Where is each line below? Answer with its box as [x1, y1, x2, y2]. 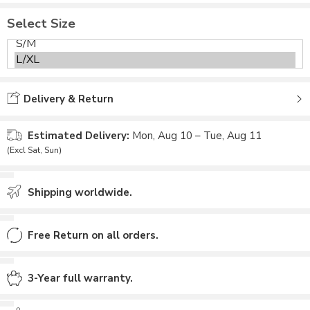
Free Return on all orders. [28, 228, 158, 242]
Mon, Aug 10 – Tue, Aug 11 [132, 129, 262, 143]
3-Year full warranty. [28, 271, 133, 285]
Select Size [7, 15, 75, 32]
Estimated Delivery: [28, 129, 129, 143]
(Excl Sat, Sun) [7, 145, 62, 156]
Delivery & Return [21, 92, 113, 106]
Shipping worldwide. [28, 185, 132, 199]
